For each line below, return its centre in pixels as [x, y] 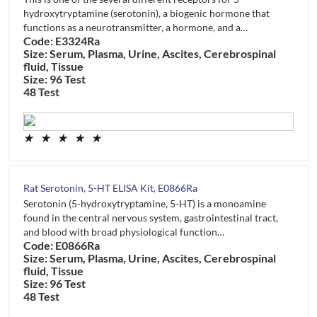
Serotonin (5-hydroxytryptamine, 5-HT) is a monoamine [145, 203]
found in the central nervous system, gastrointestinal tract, [151, 217]
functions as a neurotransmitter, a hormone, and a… [136, 27]
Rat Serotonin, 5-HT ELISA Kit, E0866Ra [110, 188]
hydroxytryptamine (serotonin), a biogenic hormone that [146, 13]
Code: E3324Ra [62, 40]
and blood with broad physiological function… [124, 231]
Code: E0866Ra [62, 245]
